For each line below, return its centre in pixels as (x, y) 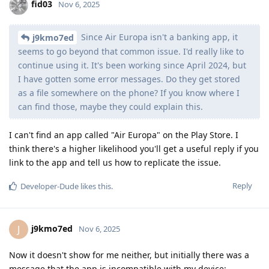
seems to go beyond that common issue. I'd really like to (131, 52)
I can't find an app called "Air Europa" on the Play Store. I (124, 135)
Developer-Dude (50, 186)
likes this (95, 186)
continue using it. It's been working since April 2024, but (132, 65)
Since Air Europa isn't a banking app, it (158, 37)
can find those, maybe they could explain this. (110, 107)
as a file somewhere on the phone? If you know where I (129, 93)
